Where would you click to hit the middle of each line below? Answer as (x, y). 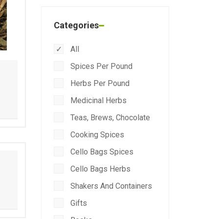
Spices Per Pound (100, 66)
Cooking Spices (96, 135)
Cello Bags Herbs (99, 169)
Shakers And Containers (110, 186)
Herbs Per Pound (99, 83)
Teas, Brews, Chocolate (109, 118)
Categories (76, 25)
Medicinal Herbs (97, 100)
